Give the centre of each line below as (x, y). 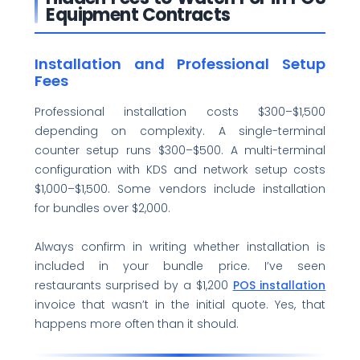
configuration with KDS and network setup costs (180, 169)
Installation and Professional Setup (180, 64)
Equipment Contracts (138, 14)
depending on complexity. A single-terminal (180, 131)
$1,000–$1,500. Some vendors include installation (180, 188)
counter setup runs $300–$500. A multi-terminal (180, 150)
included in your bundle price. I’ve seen (180, 266)
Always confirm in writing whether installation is (180, 247)
